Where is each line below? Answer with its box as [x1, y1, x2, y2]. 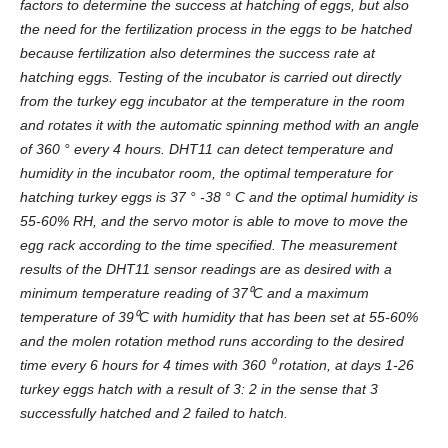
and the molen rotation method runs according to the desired [19, 333, 404, 350]
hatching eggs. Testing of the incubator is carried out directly [19, 69, 401, 86]
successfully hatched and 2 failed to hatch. [19, 405, 288, 422]
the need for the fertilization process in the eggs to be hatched [19, 21, 412, 38]
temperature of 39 [19, 309, 134, 326]
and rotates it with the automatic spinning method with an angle [19, 117, 419, 134]
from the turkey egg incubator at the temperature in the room [19, 93, 405, 110]
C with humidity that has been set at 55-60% [138, 309, 418, 326]
